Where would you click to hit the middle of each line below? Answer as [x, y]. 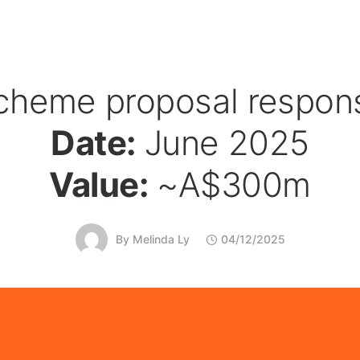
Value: [102, 184]
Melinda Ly [161, 239]
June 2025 [227, 143]
